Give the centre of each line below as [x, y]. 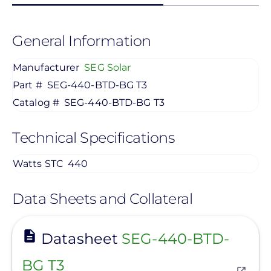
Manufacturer [46, 67]
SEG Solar [108, 67]
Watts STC [38, 164]
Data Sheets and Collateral [102, 199]
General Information [82, 41]
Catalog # [36, 102]
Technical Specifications [93, 137]
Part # [28, 85]
